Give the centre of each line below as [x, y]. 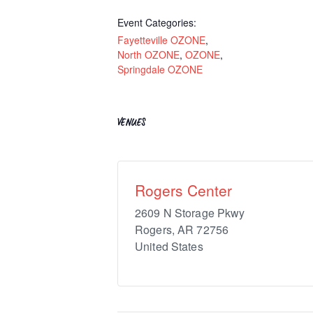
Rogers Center [183, 190]
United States [169, 246]
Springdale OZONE [160, 69]
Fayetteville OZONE [161, 40]
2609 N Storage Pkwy [190, 213]
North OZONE [148, 54]
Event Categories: [157, 22]
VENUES [132, 124]
